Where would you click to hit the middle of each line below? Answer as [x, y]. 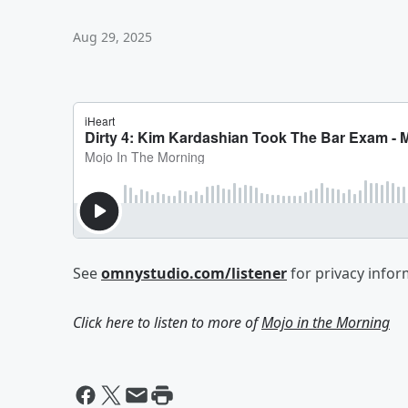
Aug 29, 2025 [112, 37]
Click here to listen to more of [167, 322]
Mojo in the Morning [326, 322]
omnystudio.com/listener [194, 273]
